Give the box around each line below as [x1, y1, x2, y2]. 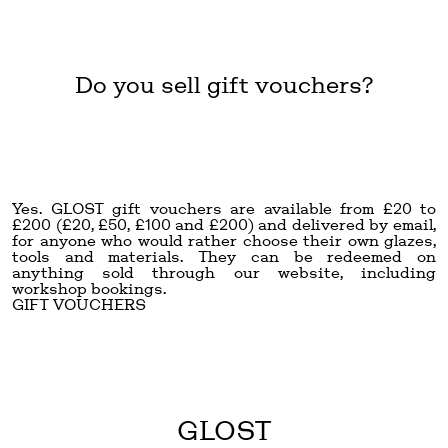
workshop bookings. [12, 278, 166, 298]
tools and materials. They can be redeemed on [12, 246, 436, 266]
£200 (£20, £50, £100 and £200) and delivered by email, [12, 214, 436, 234]
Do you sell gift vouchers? [75, 69, 373, 99]
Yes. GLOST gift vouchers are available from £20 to [12, 198, 436, 218]
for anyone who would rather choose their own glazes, [12, 230, 436, 250]
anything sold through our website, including [12, 262, 436, 282]
